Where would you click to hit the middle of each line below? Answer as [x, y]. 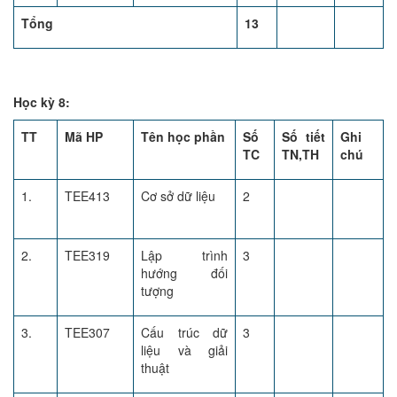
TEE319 [87, 255]
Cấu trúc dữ [184, 332]
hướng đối [184, 273]
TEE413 [87, 196]
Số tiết [304, 136]
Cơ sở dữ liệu [178, 196]
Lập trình [184, 255]
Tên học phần [183, 136]
